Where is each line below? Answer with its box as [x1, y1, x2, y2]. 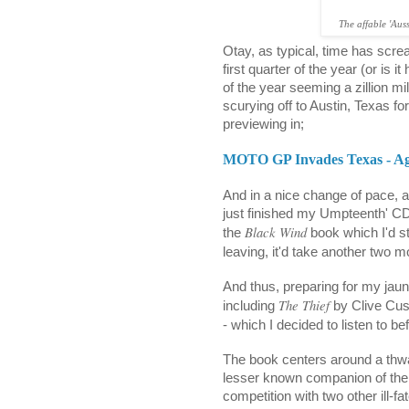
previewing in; [223, 117, 304, 132]
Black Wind [245, 223, 307, 242]
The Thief [278, 296, 330, 315]
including [223, 299, 278, 314]
